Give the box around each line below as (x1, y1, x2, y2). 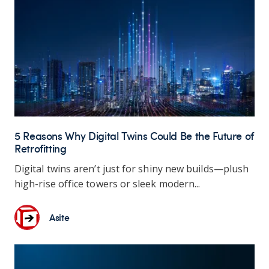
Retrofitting (14, 141, 67, 156)
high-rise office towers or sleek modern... (14, 177, 201, 190)
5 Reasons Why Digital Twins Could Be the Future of (14, 128, 255, 144)
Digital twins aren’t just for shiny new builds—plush (14, 162, 249, 175)
